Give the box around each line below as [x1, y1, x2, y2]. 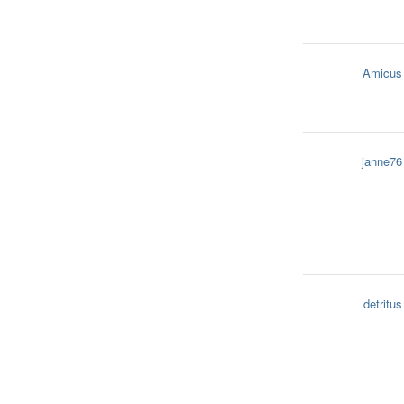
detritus [363, 295, 402, 312]
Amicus [363, 64, 402, 81]
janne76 [362, 152, 402, 170]
